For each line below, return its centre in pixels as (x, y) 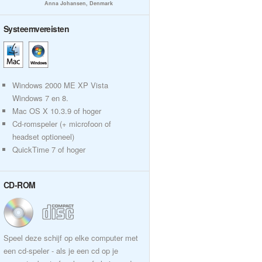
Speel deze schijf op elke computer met (71, 238)
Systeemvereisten (37, 29)
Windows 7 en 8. (40, 98)
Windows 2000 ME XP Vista (60, 85)
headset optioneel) (43, 137)
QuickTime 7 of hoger (49, 149)
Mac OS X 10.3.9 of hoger (57, 111)
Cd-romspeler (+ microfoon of (62, 124)
